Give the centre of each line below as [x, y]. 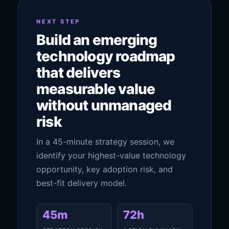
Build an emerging [97, 40]
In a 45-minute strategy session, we [105, 142]
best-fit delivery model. [82, 183]
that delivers [78, 73]
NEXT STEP [59, 21]
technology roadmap [106, 56]
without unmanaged [104, 105]
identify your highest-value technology [111, 155]
